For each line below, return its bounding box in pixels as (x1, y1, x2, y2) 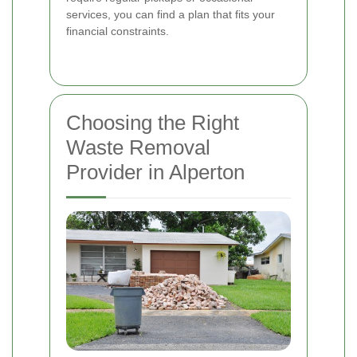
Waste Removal (66, 135, 210, 160)
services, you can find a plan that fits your (66, 8, 275, 22)
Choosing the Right (66, 111, 239, 135)
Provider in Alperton (66, 160, 245, 185)
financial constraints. (66, 25, 169, 38)
